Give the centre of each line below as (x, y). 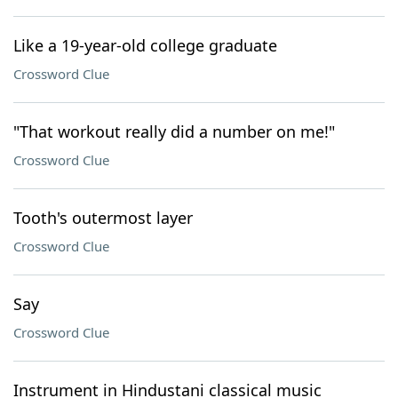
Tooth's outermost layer (103, 218)
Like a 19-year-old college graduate (145, 45)
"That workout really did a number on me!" (174, 131)
